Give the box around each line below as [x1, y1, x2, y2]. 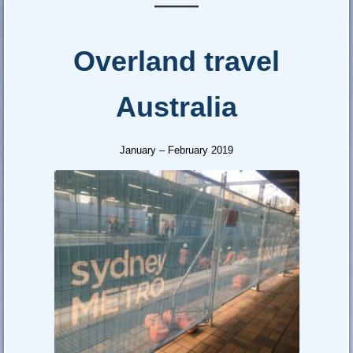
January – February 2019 [120, 144, 233, 157]
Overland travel [73, 45, 280, 78]
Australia [116, 91, 237, 124]
